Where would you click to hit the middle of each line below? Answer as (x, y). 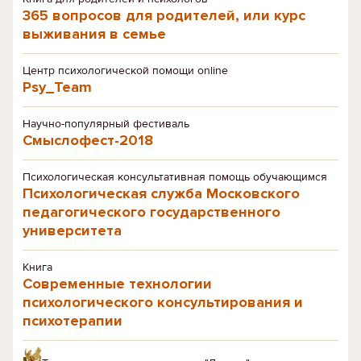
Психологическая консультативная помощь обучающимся (175, 177)
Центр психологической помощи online (125, 71)
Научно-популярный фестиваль (106, 124)
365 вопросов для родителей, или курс (164, 15)
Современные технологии (117, 284)
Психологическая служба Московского (161, 193)
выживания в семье (94, 34)
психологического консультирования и (163, 302)
